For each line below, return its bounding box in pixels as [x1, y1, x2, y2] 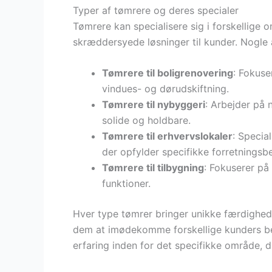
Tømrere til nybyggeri [102, 98, 205, 111]
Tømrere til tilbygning [102, 161, 204, 174]
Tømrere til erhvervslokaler [102, 130, 233, 143]
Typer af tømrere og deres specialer [73, 4, 239, 16]
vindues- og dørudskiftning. [102, 83, 229, 95]
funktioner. [102, 177, 151, 190]
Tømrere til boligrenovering [102, 67, 233, 80]
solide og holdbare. [102, 114, 191, 127]
